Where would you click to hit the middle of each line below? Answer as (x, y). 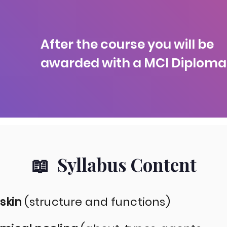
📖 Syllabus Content (114, 164)
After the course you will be (127, 44)
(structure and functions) (97, 202)
